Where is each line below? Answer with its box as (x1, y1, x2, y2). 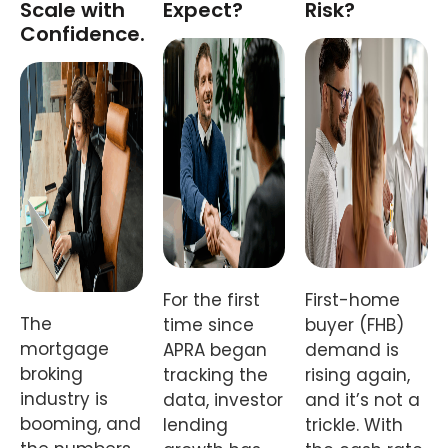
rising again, (305, 363, 411, 388)
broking (20, 362, 83, 387)
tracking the (162, 363, 268, 388)
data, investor (162, 388, 283, 413)
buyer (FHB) (305, 313, 405, 338)
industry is (20, 387, 108, 412)
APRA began (162, 338, 267, 363)
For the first (162, 288, 260, 313)
